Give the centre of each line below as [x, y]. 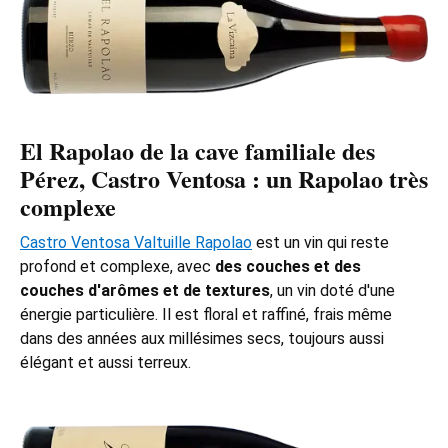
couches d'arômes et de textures [145, 291]
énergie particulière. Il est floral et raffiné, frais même [206, 315]
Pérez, [55, 179]
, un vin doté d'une [332, 291]
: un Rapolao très [337, 179]
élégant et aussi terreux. [105, 363]
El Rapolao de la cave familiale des [197, 151]
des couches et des [288, 267]
